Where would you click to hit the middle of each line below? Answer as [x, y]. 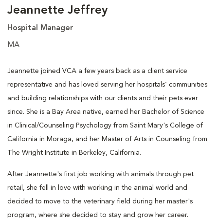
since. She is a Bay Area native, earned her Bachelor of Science [106, 112]
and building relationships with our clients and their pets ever [103, 98]
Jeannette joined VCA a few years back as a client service [97, 71]
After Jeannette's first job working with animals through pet [100, 174]
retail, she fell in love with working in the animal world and [97, 188]
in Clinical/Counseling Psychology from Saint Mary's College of [105, 125]
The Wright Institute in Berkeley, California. [74, 153]
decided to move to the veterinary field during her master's [100, 201]
